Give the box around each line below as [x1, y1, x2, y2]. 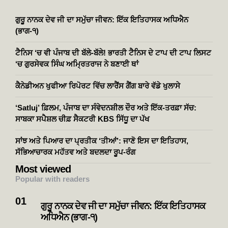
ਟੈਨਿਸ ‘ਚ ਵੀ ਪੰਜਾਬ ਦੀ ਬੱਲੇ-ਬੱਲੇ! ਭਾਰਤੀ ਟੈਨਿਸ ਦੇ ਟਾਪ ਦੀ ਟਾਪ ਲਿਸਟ [15, 48, 211, 58]
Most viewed [15, 163, 71, 175]
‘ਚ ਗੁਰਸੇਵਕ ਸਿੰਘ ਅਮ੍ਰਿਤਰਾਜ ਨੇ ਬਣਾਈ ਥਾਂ [15, 60, 138, 69]
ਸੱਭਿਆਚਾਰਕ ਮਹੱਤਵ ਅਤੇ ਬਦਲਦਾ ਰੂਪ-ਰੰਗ [15, 148, 137, 157]
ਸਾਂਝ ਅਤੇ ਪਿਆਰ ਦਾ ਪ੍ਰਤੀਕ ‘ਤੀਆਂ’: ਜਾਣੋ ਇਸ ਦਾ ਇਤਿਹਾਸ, [15, 136, 188, 146]
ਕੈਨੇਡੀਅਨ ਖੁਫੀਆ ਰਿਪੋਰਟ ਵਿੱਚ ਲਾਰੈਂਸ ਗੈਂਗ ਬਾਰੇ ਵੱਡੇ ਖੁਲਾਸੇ [15, 81, 180, 91]
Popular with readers [15, 175, 90, 184]
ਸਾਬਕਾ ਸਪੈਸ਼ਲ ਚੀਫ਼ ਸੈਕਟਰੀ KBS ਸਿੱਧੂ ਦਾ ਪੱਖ [15, 115, 150, 124]
